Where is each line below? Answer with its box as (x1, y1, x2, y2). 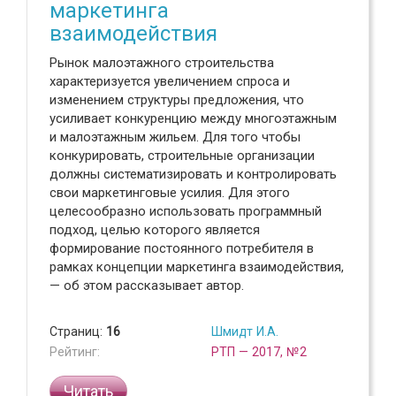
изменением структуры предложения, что (49, 92, 304, 108)
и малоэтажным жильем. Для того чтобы (49, 129, 301, 145)
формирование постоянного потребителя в (49, 240, 314, 256)
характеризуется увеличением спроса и (49, 73, 290, 89)
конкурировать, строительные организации (49, 148, 315, 164)
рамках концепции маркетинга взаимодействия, (49, 259, 344, 275)
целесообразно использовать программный (49, 203, 322, 219)
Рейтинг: (49, 345, 100, 359)
